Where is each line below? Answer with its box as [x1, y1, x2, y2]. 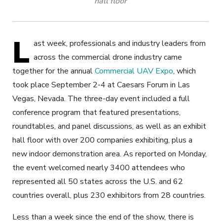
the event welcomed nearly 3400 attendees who [12, 162, 185, 174]
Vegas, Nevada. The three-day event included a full [12, 93, 190, 105]
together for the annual [12, 66, 95, 77]
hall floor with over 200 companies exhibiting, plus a [12, 135, 192, 146]
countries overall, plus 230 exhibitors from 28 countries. [12, 190, 206, 201]
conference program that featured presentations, [12, 107, 181, 118]
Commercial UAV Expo [95, 66, 173, 77]
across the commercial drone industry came [34, 52, 182, 63]
